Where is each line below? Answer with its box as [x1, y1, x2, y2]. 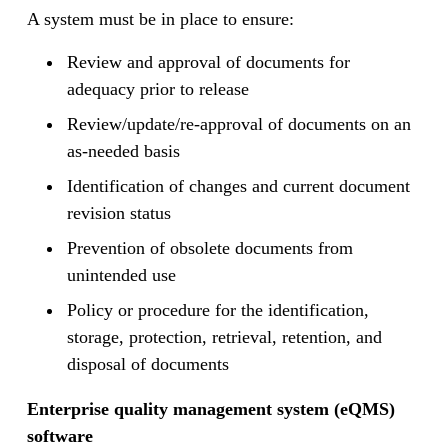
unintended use [66, 265, 176, 286]
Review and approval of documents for [66, 52, 350, 73]
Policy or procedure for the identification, [66, 300, 369, 321]
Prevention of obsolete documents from [66, 238, 353, 259]
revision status [66, 203, 171, 224]
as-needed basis [66, 141, 180, 162]
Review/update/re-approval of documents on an [66, 114, 411, 135]
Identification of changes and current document [66, 176, 410, 197]
